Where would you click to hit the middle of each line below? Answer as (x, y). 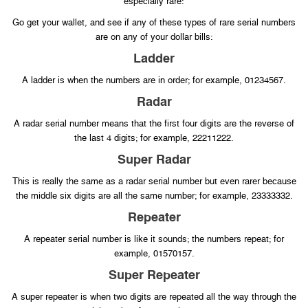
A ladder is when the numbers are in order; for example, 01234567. (154, 80)
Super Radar (154, 159)
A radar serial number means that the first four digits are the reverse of (154, 124)
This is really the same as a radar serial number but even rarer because (154, 181)
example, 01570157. (154, 254)
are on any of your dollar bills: (154, 37)
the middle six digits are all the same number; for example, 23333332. (154, 196)
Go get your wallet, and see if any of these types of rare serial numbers (154, 23)
